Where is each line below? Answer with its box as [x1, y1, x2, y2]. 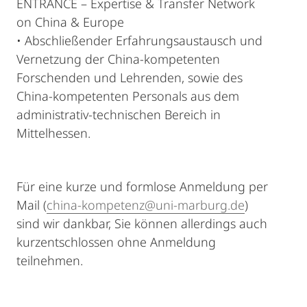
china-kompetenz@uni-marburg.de [47, 197, 245, 213]
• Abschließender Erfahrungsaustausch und [16, 32, 262, 49]
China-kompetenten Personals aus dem [16, 88, 239, 104]
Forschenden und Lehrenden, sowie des [16, 69, 243, 86]
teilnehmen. [16, 252, 83, 269]
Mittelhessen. [16, 125, 90, 141]
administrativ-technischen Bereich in [16, 106, 221, 123]
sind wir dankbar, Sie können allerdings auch [16, 215, 267, 232]
